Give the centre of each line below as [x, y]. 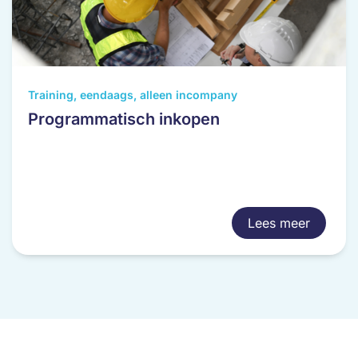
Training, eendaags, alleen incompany [133, 95]
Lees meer [279, 223]
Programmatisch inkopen [124, 119]
